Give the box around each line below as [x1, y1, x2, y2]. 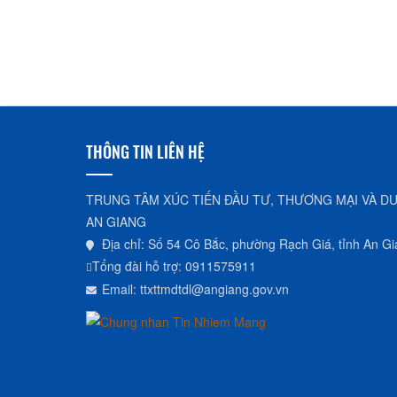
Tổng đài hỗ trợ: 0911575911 [92, 256, 256, 275]
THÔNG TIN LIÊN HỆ [86, 139, 205, 163]
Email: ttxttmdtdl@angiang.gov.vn [102, 279, 289, 298]
